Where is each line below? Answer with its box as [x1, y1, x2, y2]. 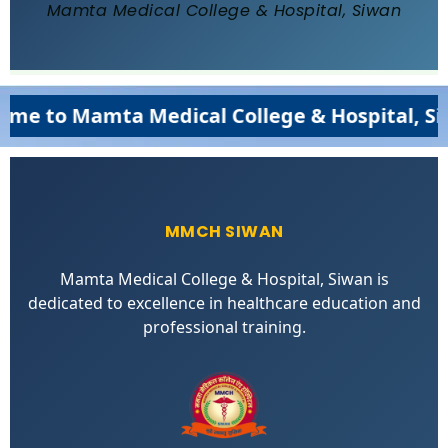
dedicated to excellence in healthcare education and [27, 291, 421, 314]
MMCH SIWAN [164, 219, 284, 243]
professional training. [142, 315, 306, 338]
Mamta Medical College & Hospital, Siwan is [59, 267, 389, 290]
